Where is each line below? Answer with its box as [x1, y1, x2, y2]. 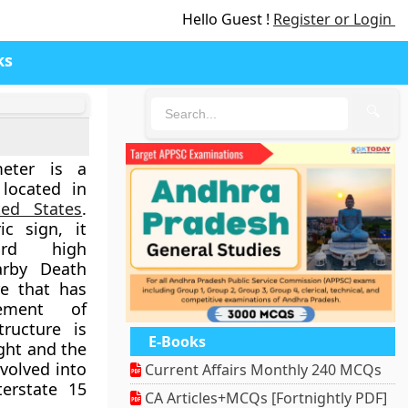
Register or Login [273, 9, 395, 29]
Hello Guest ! [182, 9, 273, 29]
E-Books [148, 331, 207, 352]
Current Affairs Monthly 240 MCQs [141, 360, 382, 381]
